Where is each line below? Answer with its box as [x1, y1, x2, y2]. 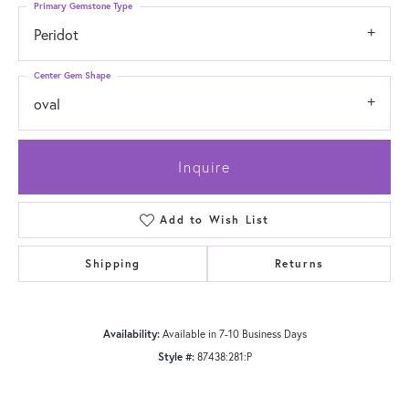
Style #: [157, 349, 194, 363]
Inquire [178, 156, 231, 176]
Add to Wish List [160, 212, 269, 226]
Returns [274, 256, 324, 270]
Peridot [34, 24, 79, 44]
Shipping [85, 256, 142, 270]
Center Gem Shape [34, 68, 110, 81]
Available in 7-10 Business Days [162, 326, 307, 341]
